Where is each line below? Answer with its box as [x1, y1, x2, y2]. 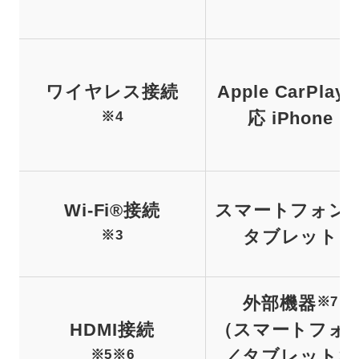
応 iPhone [247, 108, 334, 128]
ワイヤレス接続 [46, 82, 179, 102]
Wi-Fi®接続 [63, 200, 161, 220]
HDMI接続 [70, 320, 155, 340]
